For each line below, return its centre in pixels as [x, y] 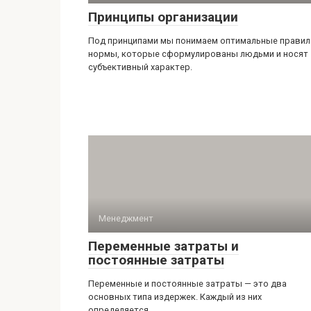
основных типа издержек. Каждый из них [175, 297]
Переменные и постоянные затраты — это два [187, 284]
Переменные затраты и [163, 246]
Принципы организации [163, 17]
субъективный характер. [140, 67]
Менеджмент [126, 219]
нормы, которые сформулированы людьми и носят [198, 54]
